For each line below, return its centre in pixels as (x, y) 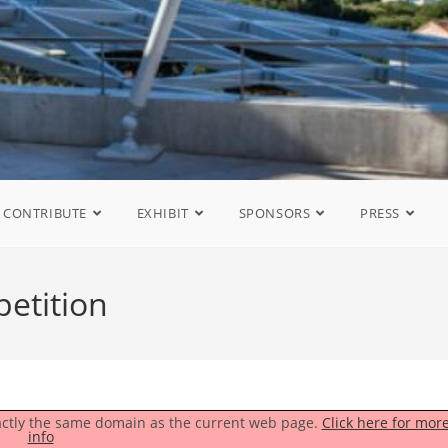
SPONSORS (274, 213)
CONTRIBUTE (45, 213)
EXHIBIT (162, 213)
